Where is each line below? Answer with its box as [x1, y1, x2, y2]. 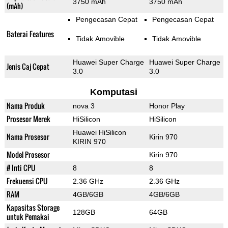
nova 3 [72, 102, 95, 110]
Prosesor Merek [6, 113, 50, 125]
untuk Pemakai [6, 211, 49, 222]
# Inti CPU [6, 162, 36, 174]
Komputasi [90, 87, 138, 98]
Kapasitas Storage [6, 202, 60, 213]
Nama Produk [6, 100, 45, 111]
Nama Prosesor [6, 131, 49, 142]
